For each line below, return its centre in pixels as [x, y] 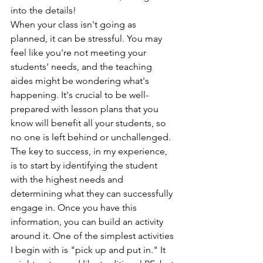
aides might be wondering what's [81, 81]
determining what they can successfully [93, 194]
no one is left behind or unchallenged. [91, 137]
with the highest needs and [68, 180]
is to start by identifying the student [85, 166]
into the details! [43, 11]
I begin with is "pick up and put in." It [89, 250]
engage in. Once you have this [75, 208]
